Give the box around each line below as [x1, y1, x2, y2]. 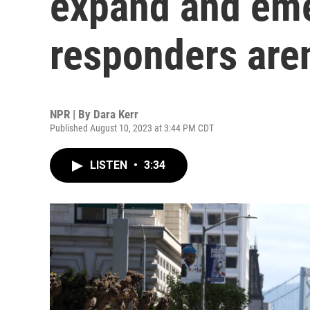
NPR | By [50, 107, 93, 121]
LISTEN [90, 158, 130, 172]
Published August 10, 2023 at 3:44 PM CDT [50, 122, 214, 134]
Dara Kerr [93, 107, 138, 121]
